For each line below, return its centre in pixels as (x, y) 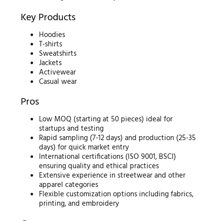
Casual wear (58, 82)
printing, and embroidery (79, 204)
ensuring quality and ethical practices (99, 166)
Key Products (48, 18)
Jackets (51, 63)
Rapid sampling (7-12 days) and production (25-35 (118, 138)
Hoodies (52, 35)
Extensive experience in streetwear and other (112, 176)
